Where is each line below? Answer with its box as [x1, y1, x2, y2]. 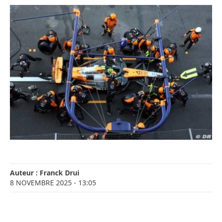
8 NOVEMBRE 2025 [10, 178, 72, 188]
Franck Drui [40, 168, 79, 178]
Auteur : [10, 168, 40, 178]
